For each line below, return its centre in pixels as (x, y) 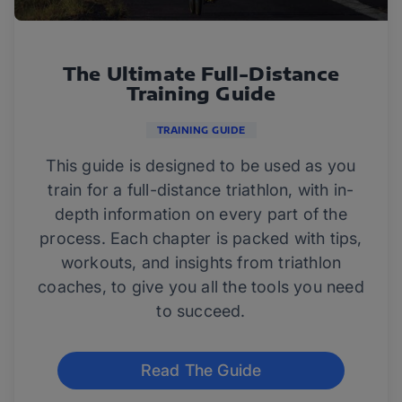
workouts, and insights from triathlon (201, 263)
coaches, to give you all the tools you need (201, 287)
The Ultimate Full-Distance (201, 74)
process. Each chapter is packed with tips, (201, 239)
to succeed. (201, 311)
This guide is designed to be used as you (201, 166)
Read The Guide (201, 371)
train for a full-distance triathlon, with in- (201, 190)
